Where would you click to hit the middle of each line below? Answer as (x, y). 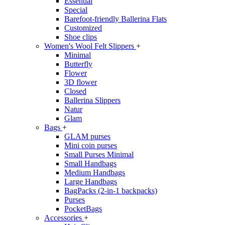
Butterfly (78, 64)
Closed (75, 91)
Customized (83, 28)
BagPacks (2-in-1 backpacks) (111, 191)
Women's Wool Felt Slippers (90, 46)
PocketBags (83, 209)
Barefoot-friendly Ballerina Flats (116, 19)
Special (76, 10)
